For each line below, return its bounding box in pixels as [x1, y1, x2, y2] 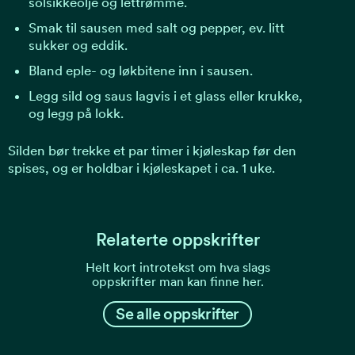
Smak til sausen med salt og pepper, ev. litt [28, 19, 284, 36]
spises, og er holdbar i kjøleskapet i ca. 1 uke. [8, 160, 275, 176]
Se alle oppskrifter [116, 304, 239, 323]
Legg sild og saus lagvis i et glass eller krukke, [28, 87, 303, 104]
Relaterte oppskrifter [95, 229, 260, 250]
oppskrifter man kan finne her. [91, 274, 264, 289]
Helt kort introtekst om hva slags [85, 260, 270, 275]
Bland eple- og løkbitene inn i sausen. [28, 62, 253, 78]
